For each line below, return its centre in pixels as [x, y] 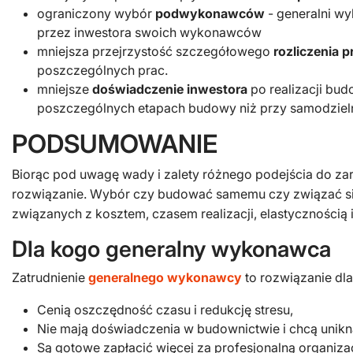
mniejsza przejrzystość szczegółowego [155, 51]
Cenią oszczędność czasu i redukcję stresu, [165, 310]
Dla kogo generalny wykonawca [171, 249]
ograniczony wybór [96, 13]
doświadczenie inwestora [170, 89]
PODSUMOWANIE [115, 144]
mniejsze [65, 89]
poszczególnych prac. [102, 70]
